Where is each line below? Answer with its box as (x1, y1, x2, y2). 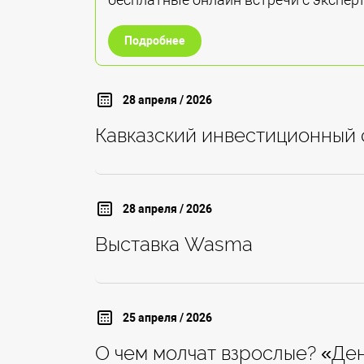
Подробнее (123, 34, 185, 48)
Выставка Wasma (95, 232, 253, 257)
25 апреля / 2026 (122, 310, 212, 324)
